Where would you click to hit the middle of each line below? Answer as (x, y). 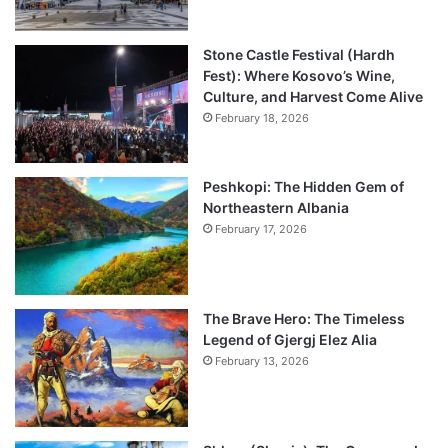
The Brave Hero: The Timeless (304, 319)
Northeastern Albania (276, 208)
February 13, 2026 (262, 361)
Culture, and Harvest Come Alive (313, 97)
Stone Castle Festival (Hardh (299, 55)
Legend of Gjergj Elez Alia (290, 340)
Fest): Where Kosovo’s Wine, (299, 76)
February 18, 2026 (262, 118)
